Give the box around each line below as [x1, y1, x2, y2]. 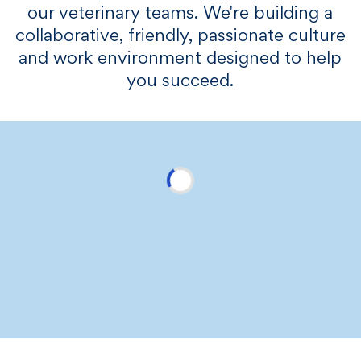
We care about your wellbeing [55, 279, 306, 296]
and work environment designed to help [19, 52, 342, 68]
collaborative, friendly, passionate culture [15, 29, 346, 46]
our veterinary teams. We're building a [27, 6, 334, 23]
